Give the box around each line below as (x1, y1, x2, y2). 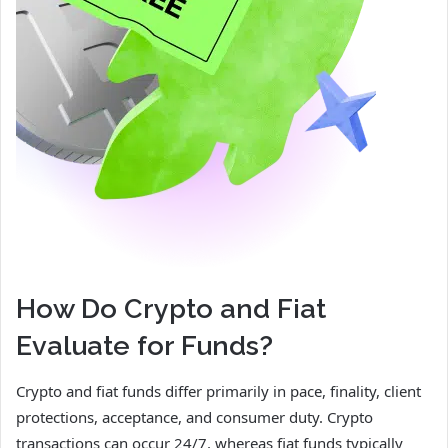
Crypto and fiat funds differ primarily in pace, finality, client (16, 380, 421, 401)
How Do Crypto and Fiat (16, 293, 326, 325)
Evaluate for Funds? (16, 330, 273, 362)
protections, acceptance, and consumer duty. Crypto (16, 406, 373, 427)
